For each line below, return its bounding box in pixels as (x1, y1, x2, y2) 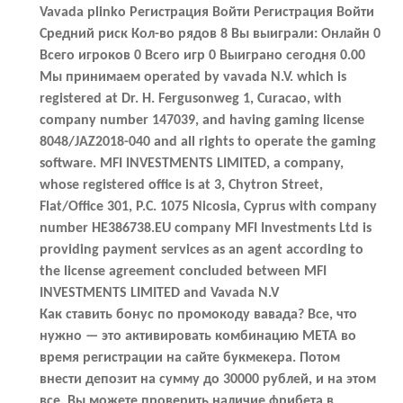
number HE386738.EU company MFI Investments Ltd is (40, 220, 372, 236)
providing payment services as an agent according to (40, 242, 363, 257)
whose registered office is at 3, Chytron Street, (40, 177, 323, 193)
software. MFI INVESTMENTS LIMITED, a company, (40, 156, 344, 171)
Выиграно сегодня (216, 48, 340, 63)
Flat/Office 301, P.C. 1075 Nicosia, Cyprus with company (40, 199, 377, 214)
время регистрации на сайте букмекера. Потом (40, 350, 340, 365)
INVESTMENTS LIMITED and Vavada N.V (40, 285, 279, 300)
